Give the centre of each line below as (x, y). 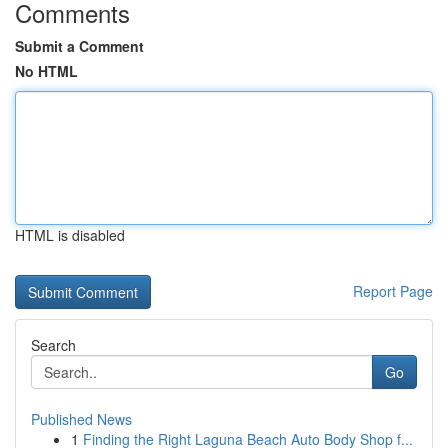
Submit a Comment (79, 46)
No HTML (46, 71)
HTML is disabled (70, 235)
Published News (81, 419)
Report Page (393, 291)
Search (53, 345)
